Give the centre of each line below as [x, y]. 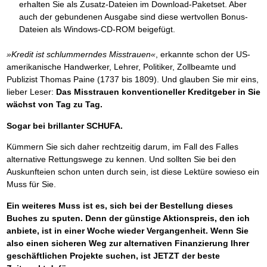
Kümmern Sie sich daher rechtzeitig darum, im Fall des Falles [122, 147]
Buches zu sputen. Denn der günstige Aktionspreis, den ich [128, 218]
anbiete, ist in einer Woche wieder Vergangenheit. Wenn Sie [127, 230]
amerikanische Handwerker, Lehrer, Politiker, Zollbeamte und [121, 67]
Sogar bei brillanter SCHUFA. [64, 125]
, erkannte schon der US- [203, 55]
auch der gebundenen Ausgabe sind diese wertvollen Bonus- [134, 16]
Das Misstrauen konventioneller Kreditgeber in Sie [158, 92]
